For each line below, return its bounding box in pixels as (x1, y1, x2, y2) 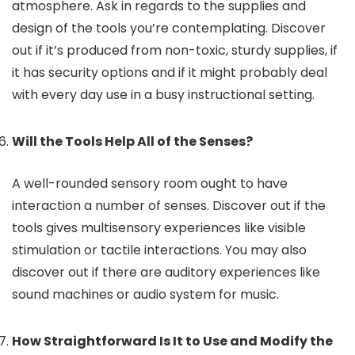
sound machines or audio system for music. (12, 285, 282, 303)
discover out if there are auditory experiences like (12, 263, 320, 281)
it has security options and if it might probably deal (12, 63, 327, 82)
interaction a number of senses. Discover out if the (12, 197, 326, 215)
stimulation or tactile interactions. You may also (12, 241, 307, 259)
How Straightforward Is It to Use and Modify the (12, 332, 333, 350)
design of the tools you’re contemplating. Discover (12, 19, 326, 37)
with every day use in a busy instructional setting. (12, 86, 318, 104)
